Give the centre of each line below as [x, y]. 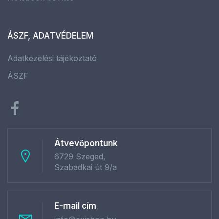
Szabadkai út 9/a [86, 167]
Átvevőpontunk [86, 143]
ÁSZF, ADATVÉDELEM [50, 36]
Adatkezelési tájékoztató [52, 58]
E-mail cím [75, 206]
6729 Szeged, [80, 157]
